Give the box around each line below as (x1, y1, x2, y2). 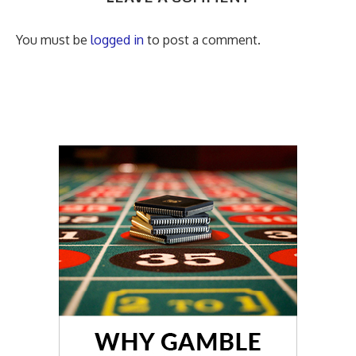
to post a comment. (144, 32, 261, 48)
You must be (16, 32, 91, 48)
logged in (91, 32, 144, 48)
